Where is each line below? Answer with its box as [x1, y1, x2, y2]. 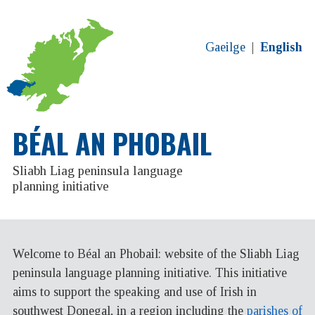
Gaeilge [205, 40, 245, 54]
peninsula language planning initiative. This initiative [13, 265, 287, 280]
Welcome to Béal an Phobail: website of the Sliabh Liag [13, 246, 300, 261]
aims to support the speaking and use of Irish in [13, 284, 257, 299]
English [260, 40, 302, 54]
